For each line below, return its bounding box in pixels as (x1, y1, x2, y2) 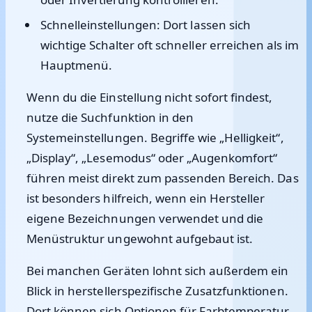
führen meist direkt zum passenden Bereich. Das (26, 170, 299, 186)
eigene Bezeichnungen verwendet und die (26, 210, 264, 226)
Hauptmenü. (40, 57, 112, 73)
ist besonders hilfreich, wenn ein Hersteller (26, 190, 265, 206)
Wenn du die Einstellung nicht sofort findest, (26, 89, 273, 105)
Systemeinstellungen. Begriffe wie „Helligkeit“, (26, 130, 284, 146)
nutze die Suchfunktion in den (26, 109, 194, 125)
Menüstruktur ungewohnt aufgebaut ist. (26, 231, 253, 247)
